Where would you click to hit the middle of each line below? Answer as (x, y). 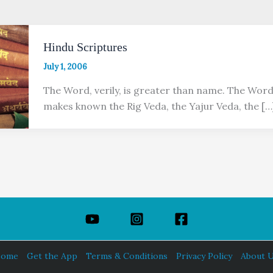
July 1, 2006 (65, 67)
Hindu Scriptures (85, 47)
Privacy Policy (204, 256)
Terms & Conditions (127, 256)
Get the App (52, 256)
